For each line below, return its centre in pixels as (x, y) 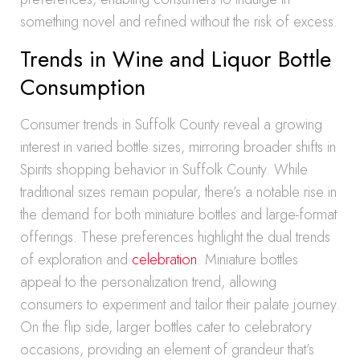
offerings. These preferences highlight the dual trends (175, 237)
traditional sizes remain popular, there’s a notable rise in (178, 192)
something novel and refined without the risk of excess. (179, 22)
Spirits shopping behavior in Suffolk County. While (164, 170)
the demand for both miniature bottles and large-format (178, 215)
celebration (164, 260)
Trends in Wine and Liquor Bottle (176, 59)
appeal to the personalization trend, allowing (148, 282)
